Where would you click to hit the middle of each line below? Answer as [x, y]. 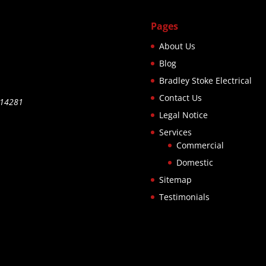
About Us [177, 46]
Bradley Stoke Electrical [205, 80]
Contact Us [180, 98]
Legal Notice [183, 115]
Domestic [194, 162]
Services [175, 132]
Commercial [200, 145]
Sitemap [175, 180]
